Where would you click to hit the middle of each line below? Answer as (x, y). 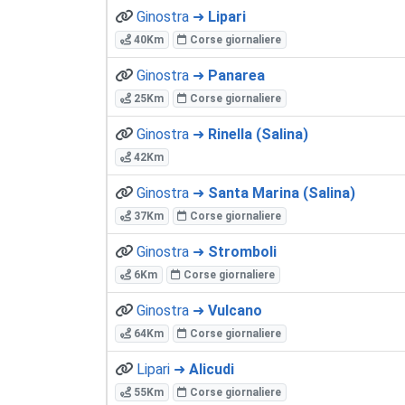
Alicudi (212, 369)
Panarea (236, 75)
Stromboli (242, 251)
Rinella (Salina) (258, 134)
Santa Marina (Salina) (282, 193)
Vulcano (235, 310)
